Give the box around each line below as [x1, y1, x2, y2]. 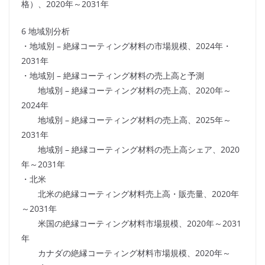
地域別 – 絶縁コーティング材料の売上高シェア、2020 [21, 144, 240, 156]
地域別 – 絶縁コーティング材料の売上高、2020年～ [21, 85, 231, 96]
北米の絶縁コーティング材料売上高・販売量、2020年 [21, 188, 239, 200]
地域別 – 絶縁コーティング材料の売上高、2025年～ [21, 114, 231, 126]
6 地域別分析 [21, 25, 70, 37]
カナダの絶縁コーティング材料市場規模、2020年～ [21, 247, 231, 259]
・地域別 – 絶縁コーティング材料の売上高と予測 [21, 70, 204, 82]
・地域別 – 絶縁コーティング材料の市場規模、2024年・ [21, 40, 231, 52]
